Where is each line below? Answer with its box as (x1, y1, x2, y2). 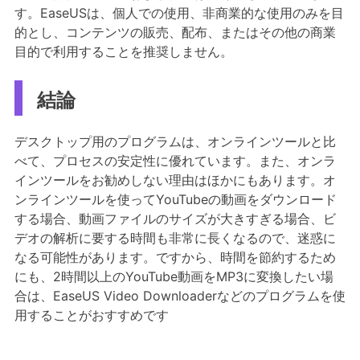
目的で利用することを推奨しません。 (14, 43, 233, 59)
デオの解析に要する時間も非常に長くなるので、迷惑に (14, 229, 336, 246)
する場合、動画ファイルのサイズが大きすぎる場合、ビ (14, 210, 336, 227)
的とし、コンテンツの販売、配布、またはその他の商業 (14, 23, 336, 40)
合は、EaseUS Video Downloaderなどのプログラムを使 (14, 287, 346, 304)
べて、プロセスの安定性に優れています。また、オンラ (14, 152, 336, 169)
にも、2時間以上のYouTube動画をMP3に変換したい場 (14, 268, 333, 284)
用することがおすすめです (14, 306, 169, 323)
